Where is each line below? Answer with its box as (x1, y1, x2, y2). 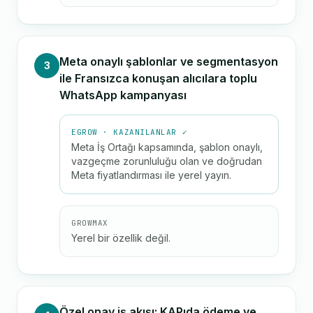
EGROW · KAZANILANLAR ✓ (71, 127, 188, 137)
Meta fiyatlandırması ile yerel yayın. (71, 169, 231, 181)
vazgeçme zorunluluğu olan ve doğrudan (71, 155, 262, 167)
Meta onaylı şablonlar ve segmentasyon (59, 54, 278, 68)
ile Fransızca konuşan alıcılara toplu (59, 71, 257, 85)
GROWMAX (71, 218, 108, 228)
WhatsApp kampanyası (59, 88, 187, 102)
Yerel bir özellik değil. (71, 232, 170, 244)
